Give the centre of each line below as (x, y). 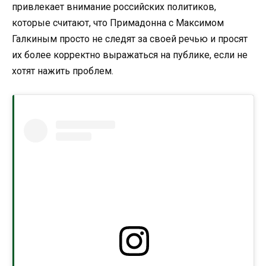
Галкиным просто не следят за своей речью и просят (130, 39)
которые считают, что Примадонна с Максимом (118, 23)
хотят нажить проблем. (64, 71)
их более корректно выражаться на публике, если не (130, 55)
